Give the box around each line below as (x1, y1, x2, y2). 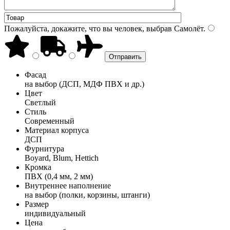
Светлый (25, 98, 56, 107)
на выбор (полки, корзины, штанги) (25, 190, 150, 199)
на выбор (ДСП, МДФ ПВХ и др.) (25, 79, 144, 88)
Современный (25, 116, 74, 125)
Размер (25, 199, 49, 208)
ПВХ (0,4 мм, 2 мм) (25, 171, 93, 181)
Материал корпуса (25, 125, 89, 135)
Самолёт (172, 24, 203, 33)
